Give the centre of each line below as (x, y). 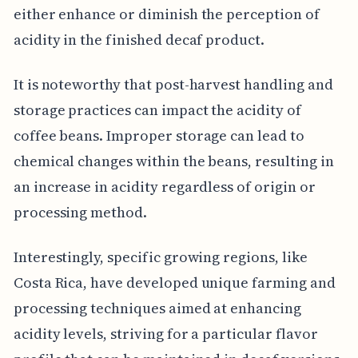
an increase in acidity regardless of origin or (164, 186)
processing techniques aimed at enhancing (157, 308)
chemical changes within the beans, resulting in (173, 161)
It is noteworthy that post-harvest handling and (173, 84)
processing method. (80, 212)
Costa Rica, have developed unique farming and (174, 282)
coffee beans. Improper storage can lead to (159, 135)
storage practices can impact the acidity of (157, 109)
